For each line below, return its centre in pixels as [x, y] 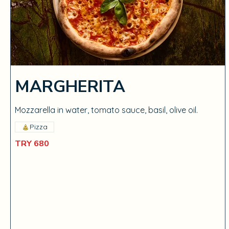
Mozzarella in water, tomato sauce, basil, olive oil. [106, 110]
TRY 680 [32, 144]
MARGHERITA [70, 87]
